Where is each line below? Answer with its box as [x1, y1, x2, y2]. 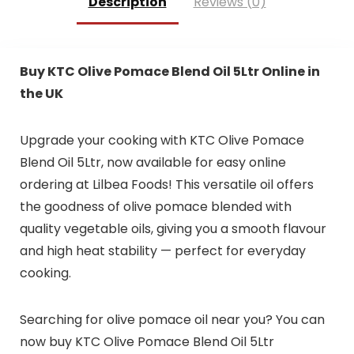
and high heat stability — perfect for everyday [19, 242, 306, 261]
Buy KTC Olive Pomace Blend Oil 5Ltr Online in [19, 62, 320, 81]
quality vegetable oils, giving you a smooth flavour [19, 220, 326, 239]
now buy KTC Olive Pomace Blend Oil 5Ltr [19, 333, 274, 352]
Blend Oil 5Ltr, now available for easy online [19, 153, 286, 172]
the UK [19, 85, 63, 104]
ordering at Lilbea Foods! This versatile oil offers [19, 175, 314, 194]
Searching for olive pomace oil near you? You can [19, 311, 325, 330]
